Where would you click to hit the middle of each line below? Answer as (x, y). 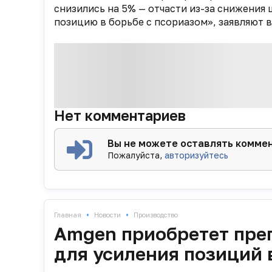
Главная (68, 215)
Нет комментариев (120, 115)
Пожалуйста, (136, 155)
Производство (156, 215)
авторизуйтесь (197, 155)
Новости (107, 215)
